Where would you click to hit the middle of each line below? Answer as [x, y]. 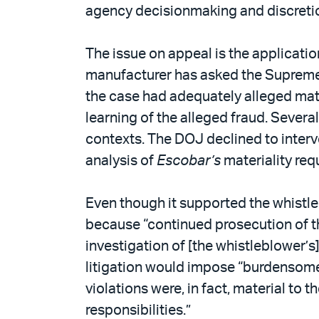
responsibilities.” [138, 310]
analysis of [121, 161]
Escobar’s [189, 161]
